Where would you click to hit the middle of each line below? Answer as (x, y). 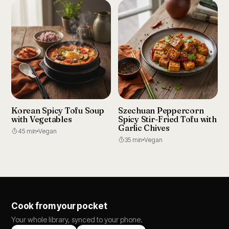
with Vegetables (42, 119)
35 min (134, 140)
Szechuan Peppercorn (161, 110)
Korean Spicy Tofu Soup (58, 110)
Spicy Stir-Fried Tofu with (167, 119)
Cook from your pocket (59, 206)
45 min (27, 131)
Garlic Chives (144, 128)
